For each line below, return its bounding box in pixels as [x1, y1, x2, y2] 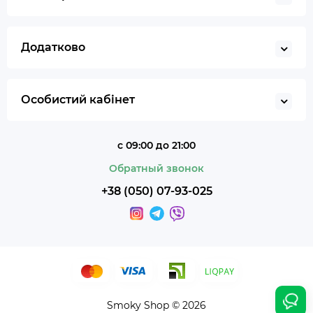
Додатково [21, 41, 85, 54]
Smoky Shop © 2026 [107, 299, 206, 312]
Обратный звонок [109, 162, 204, 175]
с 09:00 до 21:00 [117, 139, 196, 152]
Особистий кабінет [21, 93, 135, 106]
